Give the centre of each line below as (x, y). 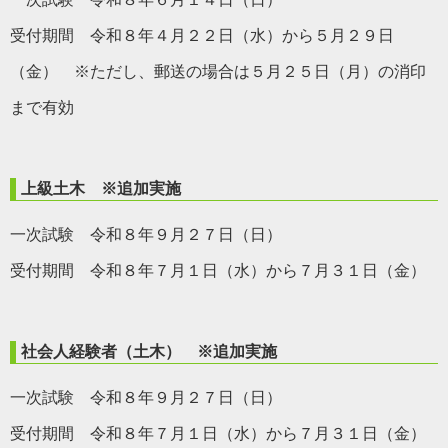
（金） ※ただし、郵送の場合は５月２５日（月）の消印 (218, 71)
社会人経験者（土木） (109, 351)
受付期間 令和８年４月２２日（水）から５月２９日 (202, 35)
